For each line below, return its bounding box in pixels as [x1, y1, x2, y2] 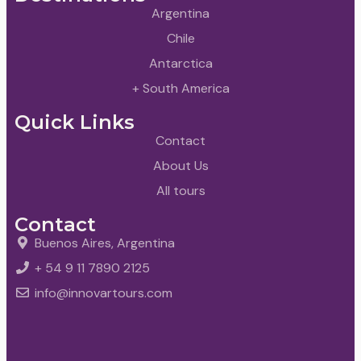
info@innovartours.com [35, 284, 172, 301]
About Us [152, 156, 209, 174]
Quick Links [15, 110, 135, 134]
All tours [156, 181, 205, 199]
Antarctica [148, 54, 213, 72]
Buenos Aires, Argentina [35, 234, 175, 251]
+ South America [131, 79, 230, 97]
